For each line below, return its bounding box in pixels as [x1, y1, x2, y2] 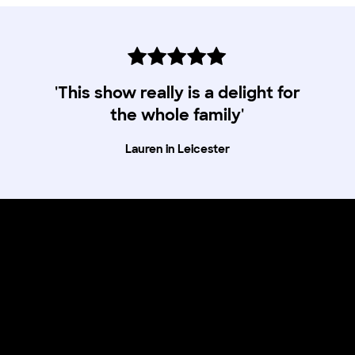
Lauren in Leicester [124, 142, 230, 156]
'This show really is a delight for [54, 82, 300, 103]
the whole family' [110, 105, 245, 125]
